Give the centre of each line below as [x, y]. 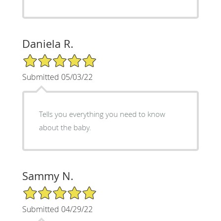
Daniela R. [48, 43]
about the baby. [65, 127]
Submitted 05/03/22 [57, 77]
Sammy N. [48, 176]
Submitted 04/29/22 [57, 209]
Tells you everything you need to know [102, 114]
